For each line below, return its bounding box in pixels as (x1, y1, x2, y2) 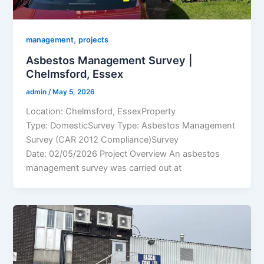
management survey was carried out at (26, 162, 182, 173)
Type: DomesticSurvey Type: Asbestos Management (26, 120, 236, 131)
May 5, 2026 (52, 87, 95, 96)
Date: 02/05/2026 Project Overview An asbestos (26, 148, 220, 159)
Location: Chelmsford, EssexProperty (26, 105, 176, 117)
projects (78, 35, 109, 45)
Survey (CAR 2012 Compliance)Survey (26, 134, 179, 145)
